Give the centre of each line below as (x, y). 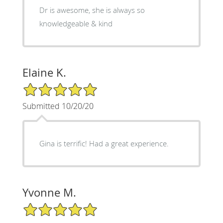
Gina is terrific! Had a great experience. (129, 143)
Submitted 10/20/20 (58, 106)
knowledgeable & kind (76, 23)
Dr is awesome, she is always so (92, 10)
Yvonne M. (49, 192)
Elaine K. (44, 72)
